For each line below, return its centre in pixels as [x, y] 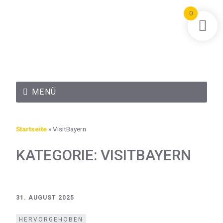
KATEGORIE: [58, 155]
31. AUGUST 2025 [45, 197]
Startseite [31, 129]
